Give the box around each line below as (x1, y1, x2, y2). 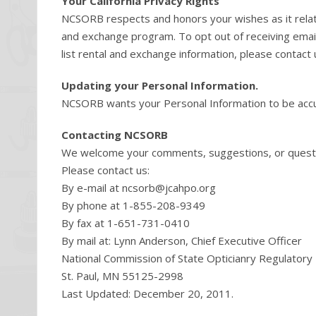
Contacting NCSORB (61, 128, 168, 142)
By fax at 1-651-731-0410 (61, 216, 190, 230)
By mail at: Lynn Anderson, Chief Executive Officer (61, 233, 302, 248)
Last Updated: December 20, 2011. (61, 286, 233, 300)
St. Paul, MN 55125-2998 (61, 269, 183, 283)
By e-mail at (61, 181, 122, 195)
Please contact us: (61, 163, 150, 177)
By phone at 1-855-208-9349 (61, 198, 205, 212)
